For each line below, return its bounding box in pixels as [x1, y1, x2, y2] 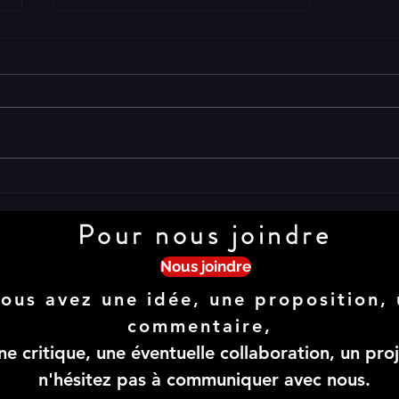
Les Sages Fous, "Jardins [74, 175, 195, 197]
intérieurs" [74, 196, 153, 217]
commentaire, [127, 315, 281, 338]
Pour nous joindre [77, 216, 332, 255]
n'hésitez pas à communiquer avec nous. [37, 369, 370, 391]
